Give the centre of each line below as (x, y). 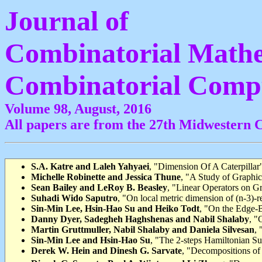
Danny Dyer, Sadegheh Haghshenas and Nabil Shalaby (140, 219)
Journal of (67, 21)
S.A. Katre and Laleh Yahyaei (90, 166)
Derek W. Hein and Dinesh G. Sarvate (106, 251)
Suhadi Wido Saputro (74, 198)
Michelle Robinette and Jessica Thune (106, 177)
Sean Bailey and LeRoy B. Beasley (99, 187)
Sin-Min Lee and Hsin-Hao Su (91, 240)
